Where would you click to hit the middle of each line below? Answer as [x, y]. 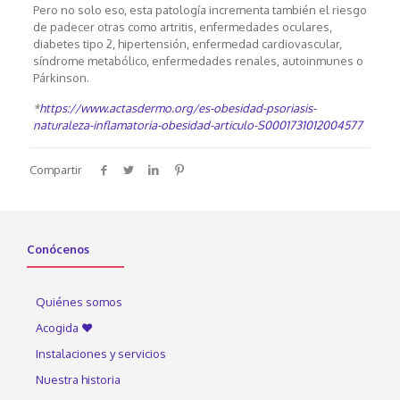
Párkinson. [61, 78]
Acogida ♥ [64, 328]
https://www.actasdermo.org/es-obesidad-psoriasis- [177, 108]
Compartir [56, 170]
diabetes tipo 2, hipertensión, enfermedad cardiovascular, [187, 44]
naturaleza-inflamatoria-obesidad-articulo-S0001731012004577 [197, 125]
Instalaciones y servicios [101, 354]
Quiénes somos [79, 302]
